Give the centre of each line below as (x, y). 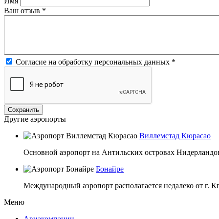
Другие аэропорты (35, 119)
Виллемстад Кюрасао (175, 135)
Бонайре (110, 169)
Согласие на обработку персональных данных (94, 62)
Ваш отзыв (23, 10)
